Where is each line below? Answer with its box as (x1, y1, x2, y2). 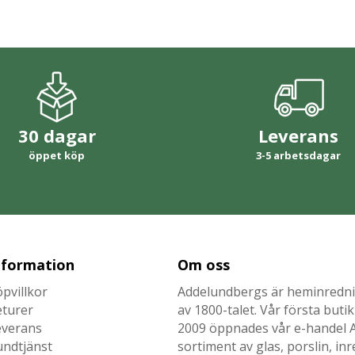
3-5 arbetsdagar (256, 147, 341, 162)
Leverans (258, 123, 338, 147)
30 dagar (17, 123, 96, 147)
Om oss (177, 254, 230, 274)
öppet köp (29, 147, 85, 162)
